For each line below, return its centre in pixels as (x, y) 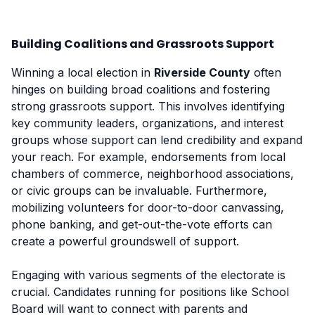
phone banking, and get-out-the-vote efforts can (142, 224)
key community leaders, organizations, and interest (147, 123)
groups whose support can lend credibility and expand (157, 140)
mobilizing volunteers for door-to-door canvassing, (148, 207)
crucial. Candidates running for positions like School (150, 291)
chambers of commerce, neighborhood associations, (153, 173)
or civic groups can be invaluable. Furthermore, (139, 190)
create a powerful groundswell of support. (125, 241)
